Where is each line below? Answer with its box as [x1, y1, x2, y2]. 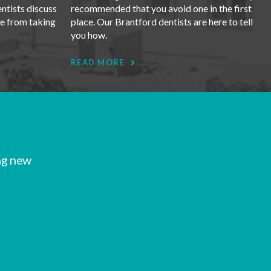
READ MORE [70, 57, 125, 68]
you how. [70, 29, 107, 41]
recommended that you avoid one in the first [70, 2, 252, 15]
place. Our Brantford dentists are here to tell [70, 16, 253, 28]
